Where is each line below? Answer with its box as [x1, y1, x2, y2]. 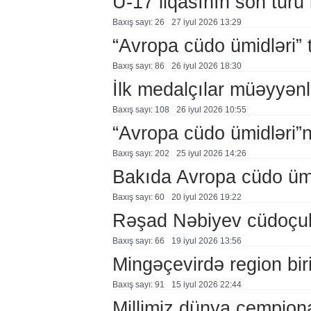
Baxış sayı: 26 [112, 17, 165, 27]
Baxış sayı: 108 [112, 105, 169, 115]
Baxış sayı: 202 [112, 149, 169, 158]
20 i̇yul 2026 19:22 [171, 192, 242, 202]
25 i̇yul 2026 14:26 [176, 149, 246, 158]
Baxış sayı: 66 [112, 236, 165, 246]
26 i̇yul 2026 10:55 [176, 105, 246, 115]
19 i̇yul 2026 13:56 [171, 236, 242, 246]
